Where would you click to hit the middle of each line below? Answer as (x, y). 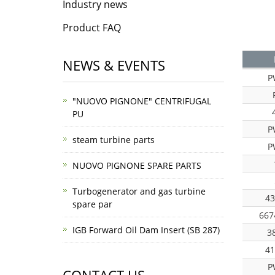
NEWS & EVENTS (114, 65)
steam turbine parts (114, 140)
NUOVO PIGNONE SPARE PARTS (137, 165)
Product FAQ (92, 28)
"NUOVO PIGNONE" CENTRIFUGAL (142, 101)
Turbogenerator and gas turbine (139, 191)
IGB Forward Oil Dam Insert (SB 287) (146, 230)
